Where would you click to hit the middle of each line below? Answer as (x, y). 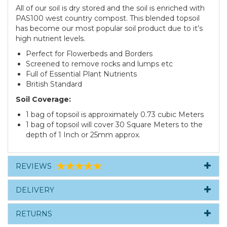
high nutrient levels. (50, 39)
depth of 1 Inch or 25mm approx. (83, 135)
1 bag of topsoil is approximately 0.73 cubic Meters (115, 115)
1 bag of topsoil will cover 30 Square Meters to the (114, 125)
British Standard (54, 84)
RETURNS (34, 214)
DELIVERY (35, 190)
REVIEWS (34, 166)
